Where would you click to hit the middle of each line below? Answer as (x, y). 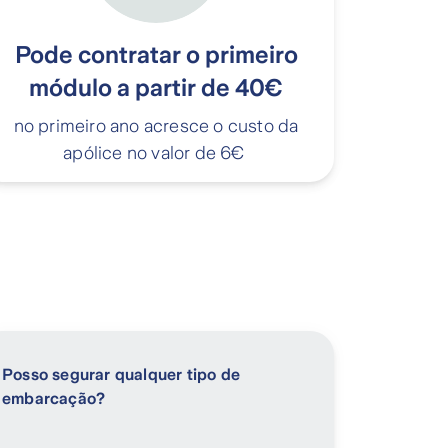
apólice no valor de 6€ (156, 153)
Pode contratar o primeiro (156, 55)
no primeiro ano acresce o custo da (156, 126)
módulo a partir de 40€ (156, 88)
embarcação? (54, 399)
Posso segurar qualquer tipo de (121, 375)
